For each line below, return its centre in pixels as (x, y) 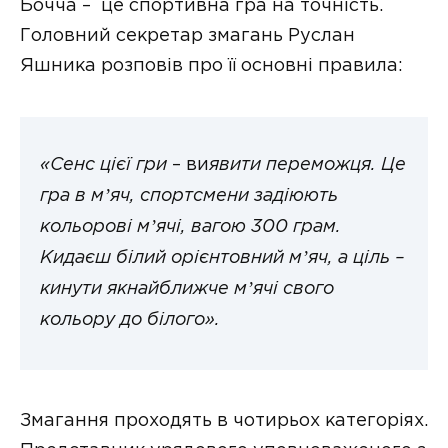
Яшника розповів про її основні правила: (211, 65)
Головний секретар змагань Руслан (187, 35)
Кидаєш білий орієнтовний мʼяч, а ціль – (222, 259)
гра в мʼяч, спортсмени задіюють (189, 197)
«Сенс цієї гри (103, 166)
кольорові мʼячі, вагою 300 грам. (190, 228)
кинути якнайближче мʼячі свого (187, 290)
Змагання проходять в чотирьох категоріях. (224, 420)
